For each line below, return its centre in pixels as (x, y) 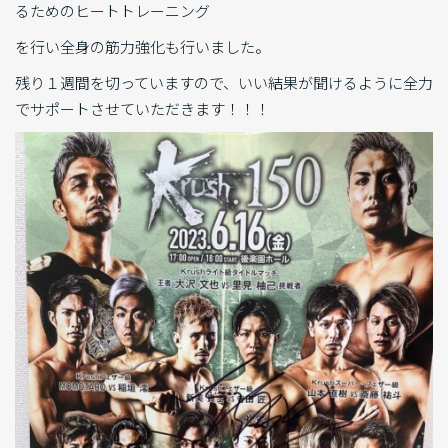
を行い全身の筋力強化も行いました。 (142, 47)
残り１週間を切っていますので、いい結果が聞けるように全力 (224, 83)
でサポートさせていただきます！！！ (142, 109)
